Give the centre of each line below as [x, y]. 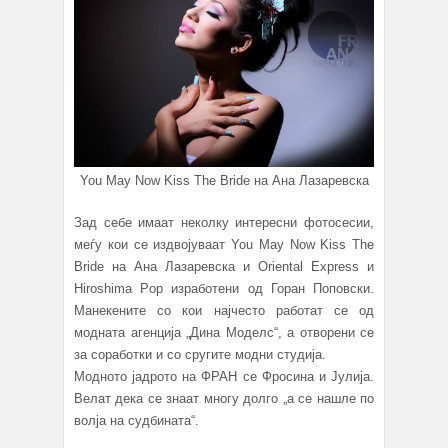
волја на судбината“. [136, 421]
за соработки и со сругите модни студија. [200, 355]
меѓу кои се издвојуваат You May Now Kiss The [224, 245]
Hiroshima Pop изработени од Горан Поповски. [224, 289]
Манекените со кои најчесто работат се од [224, 311]
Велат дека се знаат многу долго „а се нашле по [224, 399]
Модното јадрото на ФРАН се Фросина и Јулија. [224, 377]
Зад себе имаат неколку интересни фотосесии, [224, 223]
